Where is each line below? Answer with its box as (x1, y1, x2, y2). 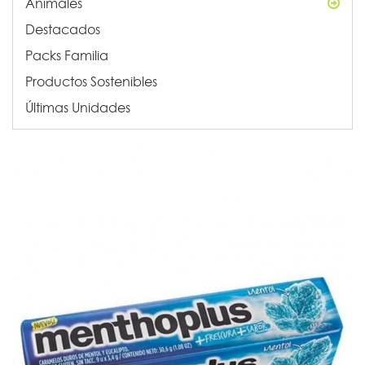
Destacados (25, 20, 100, 37)
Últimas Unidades (25, 99, 130, 116)
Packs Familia (25, 46, 108, 64)
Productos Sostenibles (25, 73, 157, 90)
